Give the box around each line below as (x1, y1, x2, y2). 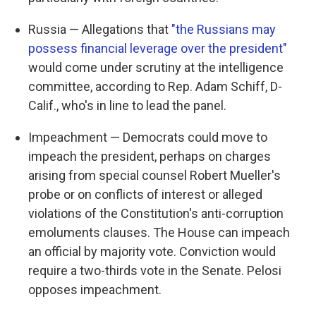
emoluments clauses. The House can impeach (28, 225, 290, 240)
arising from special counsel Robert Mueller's (28, 168, 281, 183)
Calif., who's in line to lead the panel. (28, 98, 226, 113)
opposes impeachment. (28, 282, 162, 297)
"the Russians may (171, 22, 276, 37)
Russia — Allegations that (28, 22, 171, 37)
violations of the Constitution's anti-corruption (28, 206, 284, 221)
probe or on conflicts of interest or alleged (28, 187, 262, 202)
